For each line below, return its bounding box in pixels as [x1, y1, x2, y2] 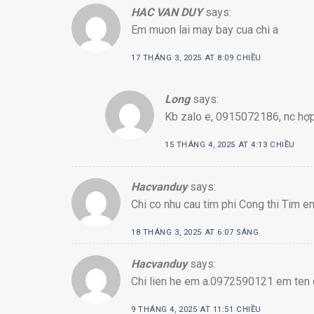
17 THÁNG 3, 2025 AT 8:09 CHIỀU [131, 53, 261, 63]
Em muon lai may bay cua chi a [131, 23, 278, 37]
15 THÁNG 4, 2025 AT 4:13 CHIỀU [165, 139, 295, 149]
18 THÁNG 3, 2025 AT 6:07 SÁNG [131, 227, 259, 237]
